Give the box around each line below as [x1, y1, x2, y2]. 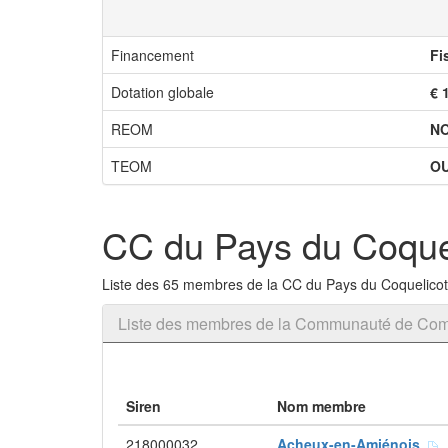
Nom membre [277, 396, 366, 416]
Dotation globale [111, 82, 214, 102]
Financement [111, 45, 194, 65]
